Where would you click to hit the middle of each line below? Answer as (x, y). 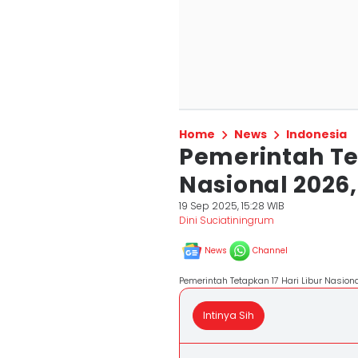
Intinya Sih (229, 315)
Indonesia (316, 134)
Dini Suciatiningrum (227, 220)
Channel (270, 251)
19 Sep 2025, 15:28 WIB (232, 206)
